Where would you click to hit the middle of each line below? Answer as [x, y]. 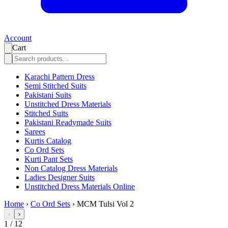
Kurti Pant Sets [49, 159]
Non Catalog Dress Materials [71, 168]
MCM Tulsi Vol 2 [105, 204]
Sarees [35, 132]
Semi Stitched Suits [55, 86]
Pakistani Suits [48, 95]
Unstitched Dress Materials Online [80, 187]
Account [18, 38]
